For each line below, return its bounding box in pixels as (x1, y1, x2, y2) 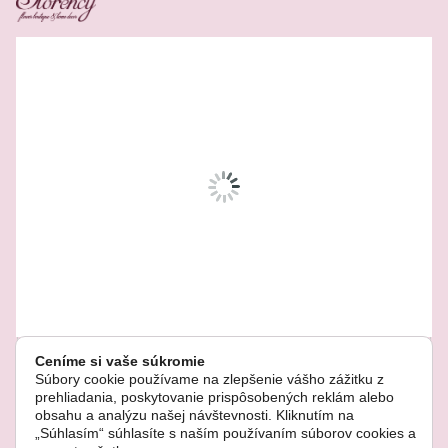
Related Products (16, 40, 234, 72)
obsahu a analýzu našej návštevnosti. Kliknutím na (35, 407, 354, 423)
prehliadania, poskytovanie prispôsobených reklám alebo (35, 389, 394, 405)
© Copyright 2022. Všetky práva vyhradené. (16, 428, 230, 441)
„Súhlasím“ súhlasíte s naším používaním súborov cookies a (35, 425, 416, 441)
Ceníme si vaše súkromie (35, 353, 205, 369)
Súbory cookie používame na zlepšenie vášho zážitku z (35, 371, 384, 387)
